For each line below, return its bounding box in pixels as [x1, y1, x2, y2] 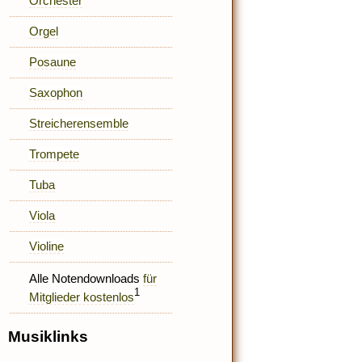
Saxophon [29, 86, 83, 100]
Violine [29, 239, 65, 254]
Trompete [29, 147, 80, 162]
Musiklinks [8, 328, 89, 346]
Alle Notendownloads [29, 271, 144, 286]
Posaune [29, 55, 77, 69]
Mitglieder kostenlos [29, 289, 135, 304]
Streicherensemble [29, 116, 129, 131]
